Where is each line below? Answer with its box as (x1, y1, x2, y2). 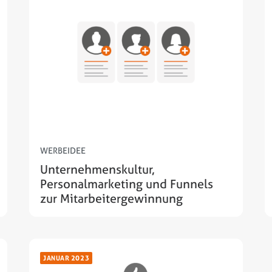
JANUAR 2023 (43, 254, 90, 262)
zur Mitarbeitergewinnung (40, 190, 183, 207)
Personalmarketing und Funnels (40, 175, 213, 192)
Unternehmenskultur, (40, 161, 155, 178)
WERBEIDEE (40, 144, 86, 157)
